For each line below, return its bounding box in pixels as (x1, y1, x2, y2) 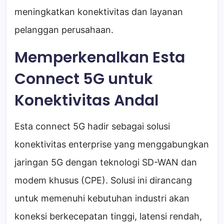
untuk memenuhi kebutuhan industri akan (14, 193, 189, 204)
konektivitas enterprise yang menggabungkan (14, 139, 209, 150)
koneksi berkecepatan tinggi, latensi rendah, (14, 211, 202, 222)
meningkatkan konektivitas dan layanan (14, 6, 183, 17)
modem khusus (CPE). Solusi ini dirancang (14, 175, 192, 186)
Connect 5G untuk (14, 68, 153, 90)
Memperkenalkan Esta (14, 47, 185, 68)
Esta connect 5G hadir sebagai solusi (14, 121, 170, 132)
